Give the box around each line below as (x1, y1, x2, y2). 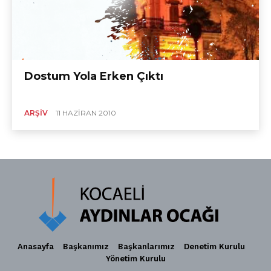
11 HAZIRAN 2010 (56, 108, 116, 117)
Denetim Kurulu (183, 241, 245, 251)
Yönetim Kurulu (105, 253, 166, 263)
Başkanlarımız (117, 241, 175, 251)
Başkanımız (62, 241, 109, 251)
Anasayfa (17, 241, 54, 251)
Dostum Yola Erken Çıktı (24, 69, 163, 83)
